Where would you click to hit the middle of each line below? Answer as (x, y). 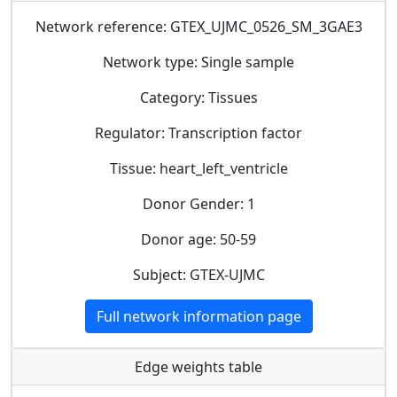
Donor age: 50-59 (198, 239)
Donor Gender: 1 (198, 203)
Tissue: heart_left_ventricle (198, 168)
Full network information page (198, 316)
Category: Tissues (198, 97)
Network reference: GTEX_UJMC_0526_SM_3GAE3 (198, 26)
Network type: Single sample (198, 62)
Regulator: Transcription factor (198, 132)
